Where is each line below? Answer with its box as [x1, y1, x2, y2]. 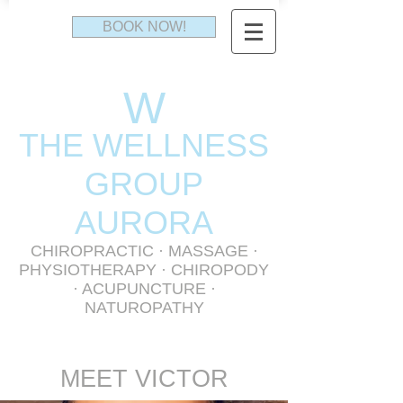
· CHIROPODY [161, 261, 269, 279]
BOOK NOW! [102, 19, 186, 34]
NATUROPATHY [84, 299, 204, 317]
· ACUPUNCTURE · [72, 280, 216, 298]
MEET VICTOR [59, 365, 228, 392]
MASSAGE [167, 242, 248, 260]
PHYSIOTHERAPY [19, 261, 161, 279]
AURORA [75, 204, 213, 241]
